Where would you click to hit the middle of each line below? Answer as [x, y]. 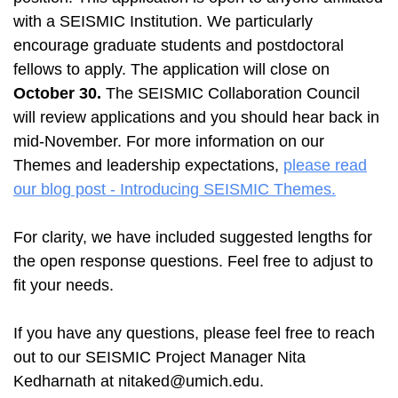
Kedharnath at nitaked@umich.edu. [139, 381]
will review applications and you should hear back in [196, 117]
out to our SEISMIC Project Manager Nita [159, 357]
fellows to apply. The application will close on [171, 69]
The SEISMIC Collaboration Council [231, 93]
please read [325, 165]
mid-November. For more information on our [169, 141]
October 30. [57, 93]
